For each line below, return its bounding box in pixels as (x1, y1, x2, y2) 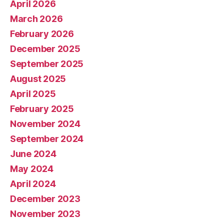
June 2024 (10, 148, 56, 159)
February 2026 (10, 28, 74, 39)
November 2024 (10, 118, 80, 129)
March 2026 (10, 13, 63, 24)
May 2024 (10, 163, 53, 174)
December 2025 (10, 43, 80, 54)
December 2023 (10, 193, 80, 204)
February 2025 (10, 103, 74, 114)
